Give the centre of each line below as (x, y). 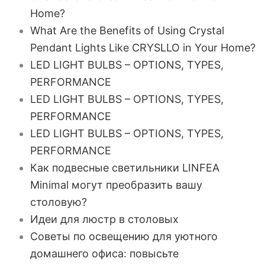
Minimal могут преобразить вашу (116, 185)
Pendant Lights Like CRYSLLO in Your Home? (143, 48)
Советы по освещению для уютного (124, 236)
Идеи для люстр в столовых (104, 219)
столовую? (58, 202)
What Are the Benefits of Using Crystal (127, 30)
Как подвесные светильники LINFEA (125, 168)
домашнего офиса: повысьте (104, 253)
